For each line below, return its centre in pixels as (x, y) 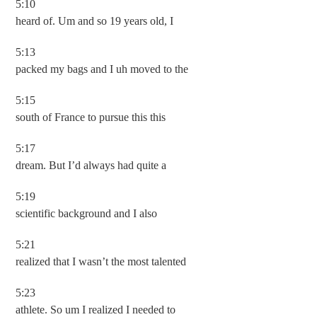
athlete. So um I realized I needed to (96, 310)
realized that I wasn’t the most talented (101, 261)
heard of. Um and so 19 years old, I (95, 21)
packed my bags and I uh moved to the (102, 69)
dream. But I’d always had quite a (91, 165)
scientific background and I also (87, 213)
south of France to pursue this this (91, 117)
